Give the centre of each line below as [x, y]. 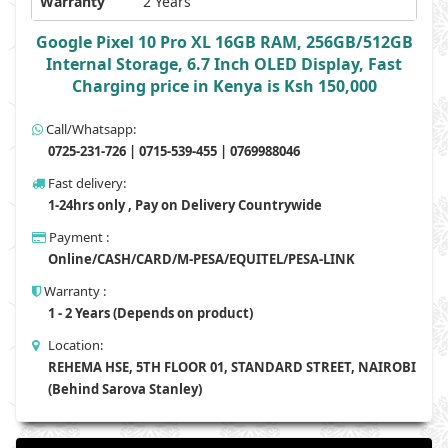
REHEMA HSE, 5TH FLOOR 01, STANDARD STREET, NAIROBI [232, 367]
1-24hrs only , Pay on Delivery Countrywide [183, 205]
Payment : [77, 237]
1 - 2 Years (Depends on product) [149, 313]
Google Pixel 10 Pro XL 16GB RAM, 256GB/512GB [224, 42]
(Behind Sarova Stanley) [123, 389]
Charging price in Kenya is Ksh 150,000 [224, 86]
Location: [71, 345]
